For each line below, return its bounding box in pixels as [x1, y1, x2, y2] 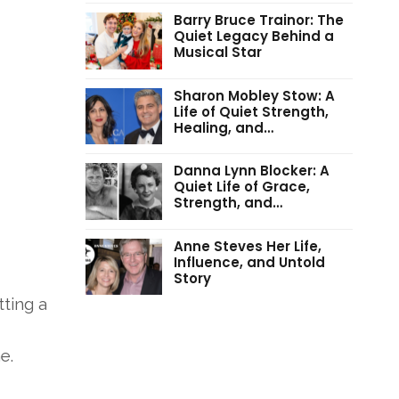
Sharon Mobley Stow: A [173, 85, 335, 105]
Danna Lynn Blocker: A [173, 161, 330, 181]
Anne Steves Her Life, [173, 236, 322, 256]
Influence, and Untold [173, 252, 325, 272]
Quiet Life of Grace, [173, 177, 310, 197]
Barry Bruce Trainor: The [173, 10, 344, 29]
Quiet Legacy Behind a [173, 26, 334, 45]
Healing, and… [173, 118, 273, 137]
